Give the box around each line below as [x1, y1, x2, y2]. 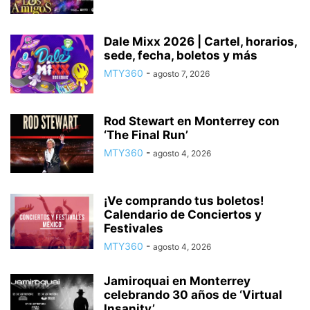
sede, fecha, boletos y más [104, 48, 257, 63]
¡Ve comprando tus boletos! [104, 194, 264, 208]
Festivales [104, 221, 163, 236]
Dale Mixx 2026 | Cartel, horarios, [104, 35, 297, 49]
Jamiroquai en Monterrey [104, 274, 250, 289]
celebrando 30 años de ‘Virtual [104, 288, 282, 302]
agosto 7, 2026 [153, 69, 210, 80]
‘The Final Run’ [104, 128, 188, 143]
